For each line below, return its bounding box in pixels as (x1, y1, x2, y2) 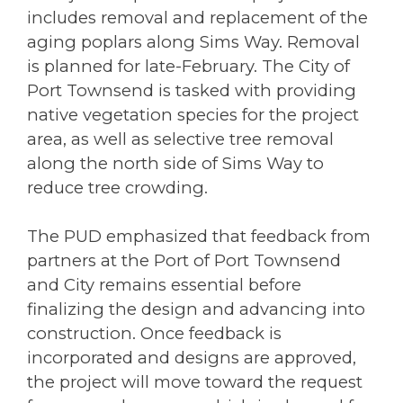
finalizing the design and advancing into (27, 299, 365, 320)
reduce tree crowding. (27, 176, 208, 198)
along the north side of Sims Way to (27, 152, 324, 174)
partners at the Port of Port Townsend (27, 250, 341, 272)
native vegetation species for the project (27, 103, 359, 125)
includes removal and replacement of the (27, 6, 368, 28)
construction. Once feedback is (27, 323, 282, 345)
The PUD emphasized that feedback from (27, 226, 371, 247)
